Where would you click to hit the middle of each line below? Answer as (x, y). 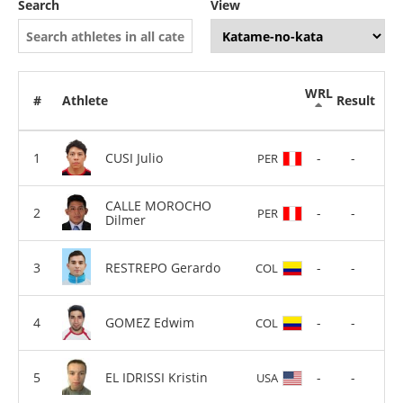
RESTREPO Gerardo (163, 267)
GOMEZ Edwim (150, 322)
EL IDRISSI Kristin (157, 377)
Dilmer (125, 219)
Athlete (85, 100)
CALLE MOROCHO (158, 205)
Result (355, 100)
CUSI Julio (134, 157)
